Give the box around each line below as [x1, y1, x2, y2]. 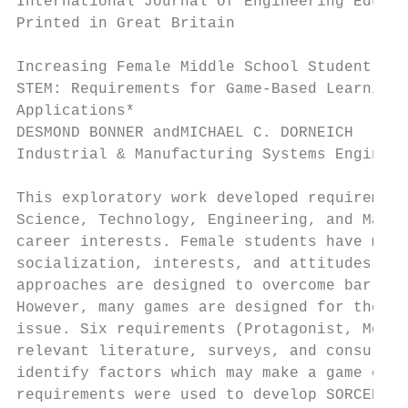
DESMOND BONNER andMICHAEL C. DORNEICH [16, 125, 353, 141]
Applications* [16, 103, 135, 119]
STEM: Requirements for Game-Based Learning [16, 81, 399, 97]
